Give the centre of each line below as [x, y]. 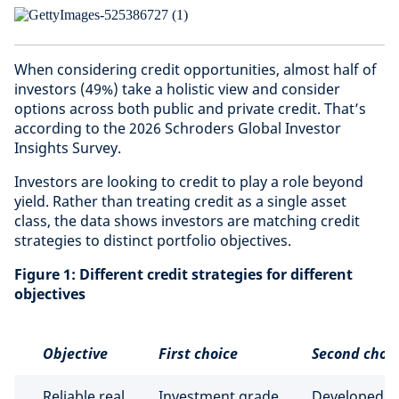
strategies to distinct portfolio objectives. [153, 240]
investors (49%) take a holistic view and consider [177, 89]
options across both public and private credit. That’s [190, 109]
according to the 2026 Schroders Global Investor [178, 128]
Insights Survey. [68, 148]
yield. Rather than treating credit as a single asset [180, 201]
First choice [198, 354]
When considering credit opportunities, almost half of [195, 69]
